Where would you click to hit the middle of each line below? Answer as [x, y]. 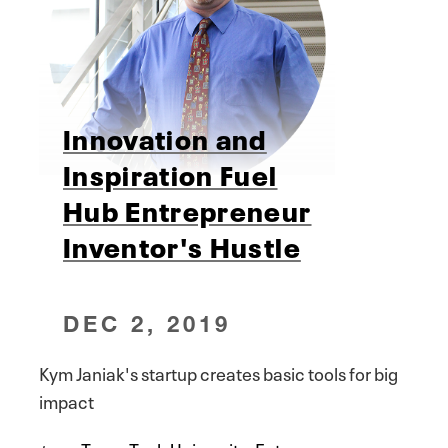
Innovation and [165, 137]
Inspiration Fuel [170, 173]
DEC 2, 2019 [147, 324]
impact [66, 400]
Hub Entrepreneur [187, 209]
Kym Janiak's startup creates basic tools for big [218, 372]
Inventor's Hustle [182, 245]
